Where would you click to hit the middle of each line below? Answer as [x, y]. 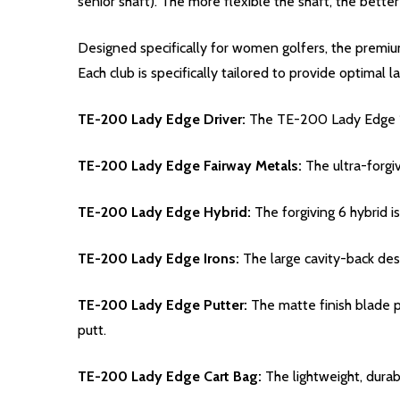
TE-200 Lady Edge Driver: [163, 120]
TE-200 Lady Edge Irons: [160, 259]
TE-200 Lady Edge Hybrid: [166, 212]
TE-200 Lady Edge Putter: [164, 305]
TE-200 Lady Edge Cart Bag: [171, 377]
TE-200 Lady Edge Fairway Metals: [192, 166]
